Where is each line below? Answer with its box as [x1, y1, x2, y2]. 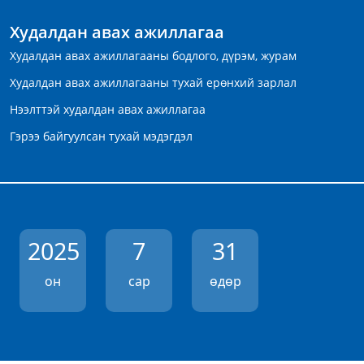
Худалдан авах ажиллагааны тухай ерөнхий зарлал [10, 75, 297, 91]
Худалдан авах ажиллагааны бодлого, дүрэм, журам [10, 48, 297, 64]
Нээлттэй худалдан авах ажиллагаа [10, 102, 206, 118]
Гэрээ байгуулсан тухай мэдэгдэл [10, 128, 193, 145]
